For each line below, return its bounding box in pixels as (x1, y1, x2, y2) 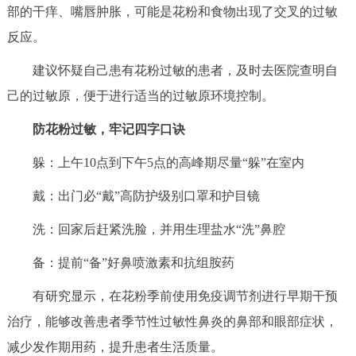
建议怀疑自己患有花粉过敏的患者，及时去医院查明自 (6, 63, 338, 77)
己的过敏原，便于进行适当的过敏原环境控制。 (6, 88, 274, 103)
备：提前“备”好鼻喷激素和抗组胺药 (6, 255, 234, 269)
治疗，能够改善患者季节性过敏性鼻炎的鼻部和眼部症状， (6, 314, 338, 328)
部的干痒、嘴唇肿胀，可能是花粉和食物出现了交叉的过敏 (6, 4, 338, 18)
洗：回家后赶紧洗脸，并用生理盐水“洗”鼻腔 (6, 222, 285, 236)
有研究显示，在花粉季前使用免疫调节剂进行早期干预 (6, 288, 338, 303)
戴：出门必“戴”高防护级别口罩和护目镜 (6, 188, 260, 203)
